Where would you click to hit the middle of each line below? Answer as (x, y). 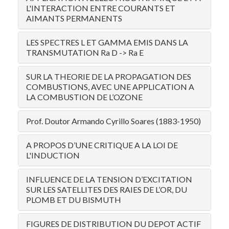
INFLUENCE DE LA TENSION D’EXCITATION (109, 179)
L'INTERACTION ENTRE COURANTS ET (101, 8)
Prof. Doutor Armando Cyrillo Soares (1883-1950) (113, 121)
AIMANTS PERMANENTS (74, 18)
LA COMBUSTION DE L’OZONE (84, 97)
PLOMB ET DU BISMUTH (74, 200)
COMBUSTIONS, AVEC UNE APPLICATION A (110, 87)
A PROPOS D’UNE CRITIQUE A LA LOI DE (102, 145)
